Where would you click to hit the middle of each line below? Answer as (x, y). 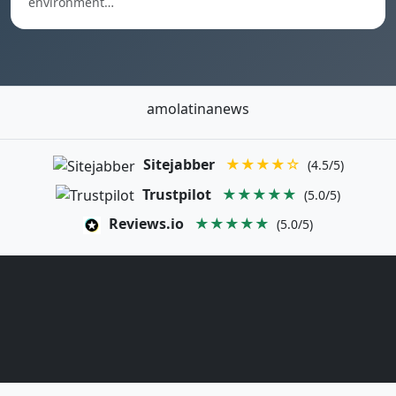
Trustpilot (177, 194)
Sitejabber (179, 164)
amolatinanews (198, 109)
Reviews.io (146, 224)
